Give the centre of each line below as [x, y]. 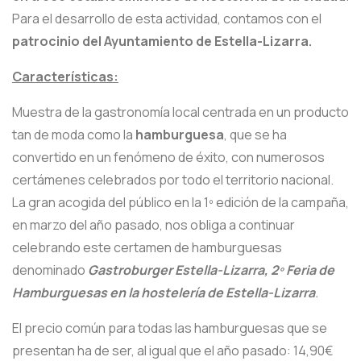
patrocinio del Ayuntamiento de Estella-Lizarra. [162, 41]
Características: [65, 77]
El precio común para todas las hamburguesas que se [170, 328]
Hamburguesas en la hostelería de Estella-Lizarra [164, 293]
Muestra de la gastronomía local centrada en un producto [180, 112]
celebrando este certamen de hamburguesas [147, 248]
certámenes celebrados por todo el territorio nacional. [173, 180]
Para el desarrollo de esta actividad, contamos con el [167, 19]
